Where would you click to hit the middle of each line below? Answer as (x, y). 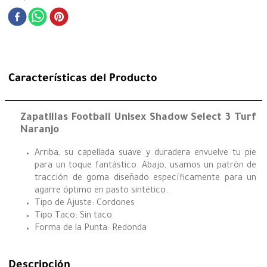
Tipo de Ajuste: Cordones (85, 204)
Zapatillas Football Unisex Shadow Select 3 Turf (138, 118)
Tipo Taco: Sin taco (73, 217)
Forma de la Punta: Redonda (91, 229)
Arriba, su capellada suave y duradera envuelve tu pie (145, 154)
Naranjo (40, 131)
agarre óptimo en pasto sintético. (101, 192)
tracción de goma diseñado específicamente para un (145, 179)
